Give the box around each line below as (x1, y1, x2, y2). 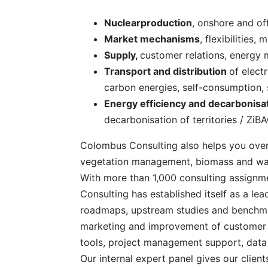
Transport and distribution (104, 65, 229, 78)
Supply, (104, 49, 140, 62)
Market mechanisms (104, 33, 200, 45)
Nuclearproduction (104, 17, 192, 29)
